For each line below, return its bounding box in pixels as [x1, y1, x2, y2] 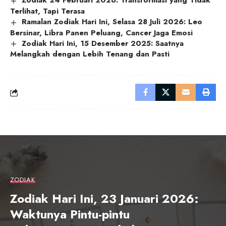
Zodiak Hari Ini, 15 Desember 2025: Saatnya [22, 37, 184, 49]
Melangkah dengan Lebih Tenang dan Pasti [10, 48, 169, 60]
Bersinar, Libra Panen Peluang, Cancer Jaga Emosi [10, 27, 193, 38]
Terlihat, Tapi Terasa [10, 5, 85, 17]
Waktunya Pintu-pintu [10, 205, 130, 223]
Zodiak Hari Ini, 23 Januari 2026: [10, 189, 199, 207]
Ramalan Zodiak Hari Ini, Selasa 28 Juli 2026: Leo [22, 16, 203, 27]
